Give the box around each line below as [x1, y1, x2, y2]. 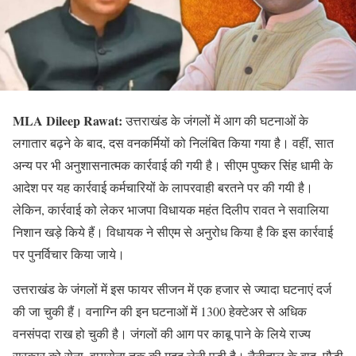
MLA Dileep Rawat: [13, 111, 122, 130]
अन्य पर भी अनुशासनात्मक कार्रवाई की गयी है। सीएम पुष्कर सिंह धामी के [13, 157, 333, 173]
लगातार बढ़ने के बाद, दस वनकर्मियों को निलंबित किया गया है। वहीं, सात [13, 134, 334, 151]
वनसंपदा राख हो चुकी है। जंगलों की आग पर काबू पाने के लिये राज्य [13, 325, 311, 342]
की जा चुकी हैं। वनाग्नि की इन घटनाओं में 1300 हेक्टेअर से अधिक [13, 303, 307, 319]
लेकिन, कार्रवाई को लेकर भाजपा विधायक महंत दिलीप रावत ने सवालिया [13, 201, 329, 218]
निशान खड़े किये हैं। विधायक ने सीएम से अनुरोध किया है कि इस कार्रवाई [13, 223, 333, 240]
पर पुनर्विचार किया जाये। [13, 246, 125, 262]
